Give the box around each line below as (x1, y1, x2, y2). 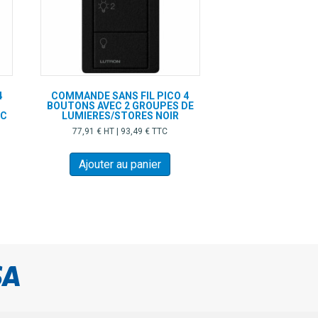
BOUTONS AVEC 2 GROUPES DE (46, 99, 194, 111)
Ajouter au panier (79, 158, 162, 172)
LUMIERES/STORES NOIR (61, 109, 179, 121)
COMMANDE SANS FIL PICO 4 (51, 89, 190, 102)
